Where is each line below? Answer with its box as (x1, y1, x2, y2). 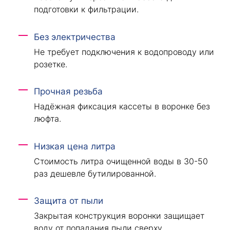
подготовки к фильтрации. (33, 4, 139, 15)
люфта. (33, 113, 61, 124)
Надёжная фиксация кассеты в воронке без (33, 101, 210, 112)
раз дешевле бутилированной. (33, 168, 156, 179)
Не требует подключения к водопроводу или (33, 46, 214, 57)
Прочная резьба (33, 86, 103, 97)
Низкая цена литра (33, 141, 116, 151)
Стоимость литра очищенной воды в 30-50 (33, 156, 208, 166)
